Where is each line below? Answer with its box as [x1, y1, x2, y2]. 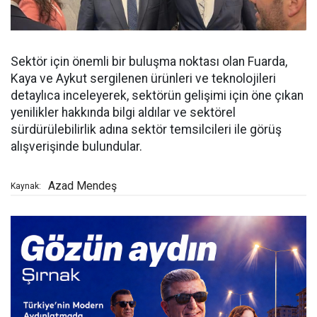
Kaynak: [11, 181, 41, 192]
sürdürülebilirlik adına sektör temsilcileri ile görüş [11, 122, 282, 137]
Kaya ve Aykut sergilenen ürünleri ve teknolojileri [11, 71, 276, 86]
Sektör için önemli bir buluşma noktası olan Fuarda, [11, 54, 287, 69]
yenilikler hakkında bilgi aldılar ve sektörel [11, 105, 236, 120]
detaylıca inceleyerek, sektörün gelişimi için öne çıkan [11, 88, 304, 103]
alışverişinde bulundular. [11, 139, 142, 154]
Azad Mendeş [48, 179, 117, 193]
